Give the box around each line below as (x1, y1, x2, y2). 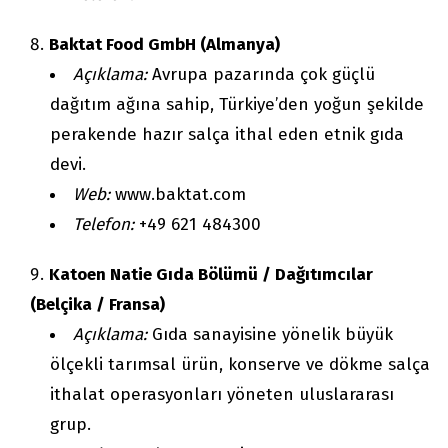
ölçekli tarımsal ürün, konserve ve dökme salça (50, 354, 430, 376)
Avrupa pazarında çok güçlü (147, 64, 375, 86)
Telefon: (73, 214, 134, 236)
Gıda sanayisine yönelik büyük (147, 324, 393, 346)
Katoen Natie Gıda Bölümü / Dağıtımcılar (49, 264, 373, 286)
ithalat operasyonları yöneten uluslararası (50, 384, 394, 406)
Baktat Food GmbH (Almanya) (49, 34, 280, 56)
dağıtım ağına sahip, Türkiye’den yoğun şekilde (50, 94, 424, 116)
